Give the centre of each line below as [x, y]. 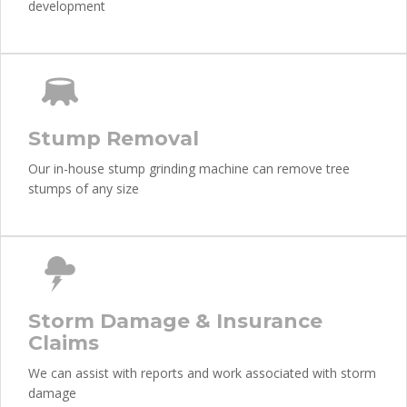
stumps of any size [84, 189]
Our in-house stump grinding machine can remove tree [189, 169]
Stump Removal [114, 139]
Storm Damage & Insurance [175, 321]
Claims [64, 343]
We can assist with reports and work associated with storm [202, 373]
